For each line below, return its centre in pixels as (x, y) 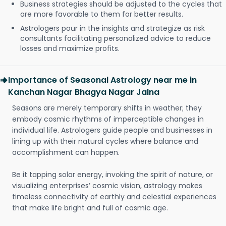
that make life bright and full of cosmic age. (90, 208)
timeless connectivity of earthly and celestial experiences (114, 197)
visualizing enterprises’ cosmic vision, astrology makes (107, 186)
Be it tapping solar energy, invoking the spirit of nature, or (112, 175)
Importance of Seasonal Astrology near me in (102, 80)
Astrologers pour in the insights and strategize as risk (112, 28)
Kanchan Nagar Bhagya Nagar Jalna (84, 92)
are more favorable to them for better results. (102, 14)
